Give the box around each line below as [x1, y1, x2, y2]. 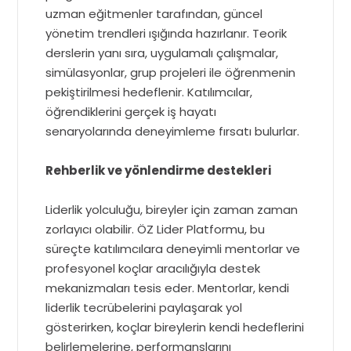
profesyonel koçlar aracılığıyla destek [45, 260, 261, 277]
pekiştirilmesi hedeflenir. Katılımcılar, [45, 84, 253, 101]
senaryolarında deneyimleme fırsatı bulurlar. [45, 123, 300, 140]
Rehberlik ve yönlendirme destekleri [45, 162, 272, 179]
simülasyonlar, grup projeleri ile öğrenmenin [45, 64, 296, 81]
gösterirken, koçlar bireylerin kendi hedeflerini [45, 319, 305, 336]
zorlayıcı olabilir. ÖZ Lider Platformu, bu [45, 221, 266, 238]
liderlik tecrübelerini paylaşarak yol [45, 299, 243, 317]
